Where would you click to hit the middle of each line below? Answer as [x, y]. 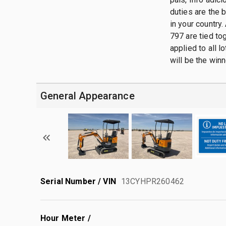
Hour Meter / [66, 218]
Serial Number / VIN [78, 181]
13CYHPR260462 [153, 181]
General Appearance [88, 96]
